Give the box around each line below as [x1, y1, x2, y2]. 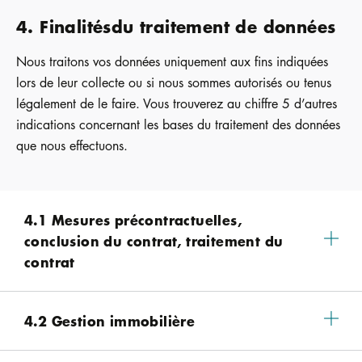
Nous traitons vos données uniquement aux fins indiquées [16, 53, 328, 71]
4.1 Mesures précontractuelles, [24, 208, 242, 229]
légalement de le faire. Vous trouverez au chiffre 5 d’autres [16, 95, 337, 113]
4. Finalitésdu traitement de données [16, 14, 336, 38]
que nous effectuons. [16, 137, 128, 155]
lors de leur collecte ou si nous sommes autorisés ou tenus [16, 74, 331, 92]
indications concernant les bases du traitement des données [16, 116, 340, 134]
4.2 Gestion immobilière [24, 310, 196, 331]
